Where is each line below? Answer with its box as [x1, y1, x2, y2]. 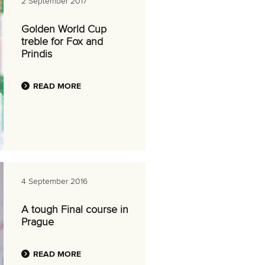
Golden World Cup [21, 24, 106, 35]
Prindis [21, 49, 52, 60]
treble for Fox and [21, 37, 103, 47]
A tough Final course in [21, 205, 128, 215]
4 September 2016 [21, 177, 88, 186]
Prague [21, 217, 54, 228]
